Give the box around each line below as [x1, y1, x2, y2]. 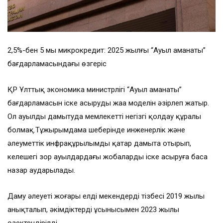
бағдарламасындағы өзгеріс [7, 59, 107, 69]
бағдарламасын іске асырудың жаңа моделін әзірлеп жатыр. [7, 99, 209, 108]
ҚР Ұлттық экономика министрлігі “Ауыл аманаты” [7, 85, 182, 95]
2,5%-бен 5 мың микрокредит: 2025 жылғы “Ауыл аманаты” [7, 46, 206, 55]
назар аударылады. [7, 166, 75, 175]
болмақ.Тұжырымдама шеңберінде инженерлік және [7, 125, 185, 135]
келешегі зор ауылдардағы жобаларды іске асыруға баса [7, 152, 208, 162]
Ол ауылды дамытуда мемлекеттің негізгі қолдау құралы [7, 112, 201, 121]
